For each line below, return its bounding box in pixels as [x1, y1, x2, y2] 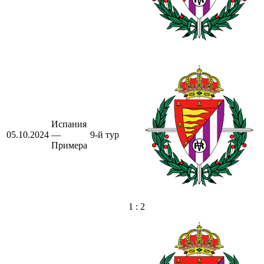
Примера [51, 140, 87, 150]
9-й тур [90, 129, 119, 140]
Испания [51, 118, 87, 129]
